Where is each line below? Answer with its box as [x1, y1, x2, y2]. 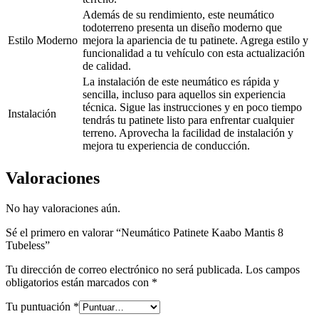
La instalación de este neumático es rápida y [83, 75, 279, 88]
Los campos [246, 263, 300, 276]
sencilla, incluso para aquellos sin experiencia [83, 88, 286, 100]
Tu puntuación [6, 300, 73, 313]
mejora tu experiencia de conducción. [83, 139, 250, 152]
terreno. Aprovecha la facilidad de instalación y [83, 126, 293, 139]
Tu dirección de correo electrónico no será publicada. [6, 263, 243, 276]
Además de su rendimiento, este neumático [83, 8, 274, 21]
